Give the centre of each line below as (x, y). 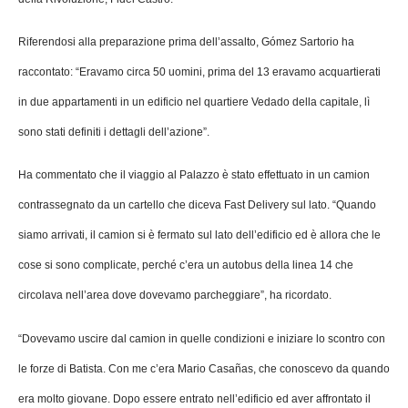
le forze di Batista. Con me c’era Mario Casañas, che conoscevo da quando (204, 368)
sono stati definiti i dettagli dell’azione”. (114, 132)
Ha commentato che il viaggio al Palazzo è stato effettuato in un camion (194, 175)
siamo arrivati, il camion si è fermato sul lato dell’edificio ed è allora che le (199, 235)
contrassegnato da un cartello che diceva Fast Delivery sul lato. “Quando (197, 205)
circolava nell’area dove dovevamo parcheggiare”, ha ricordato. (175, 296)
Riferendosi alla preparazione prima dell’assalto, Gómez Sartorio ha (186, 42)
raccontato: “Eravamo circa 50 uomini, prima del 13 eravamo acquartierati (199, 72)
